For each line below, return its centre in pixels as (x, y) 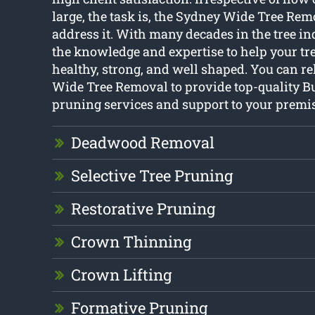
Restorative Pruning (143, 209)
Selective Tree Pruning (152, 176)
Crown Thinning (131, 242)
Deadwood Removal (142, 143)
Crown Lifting (121, 275)
